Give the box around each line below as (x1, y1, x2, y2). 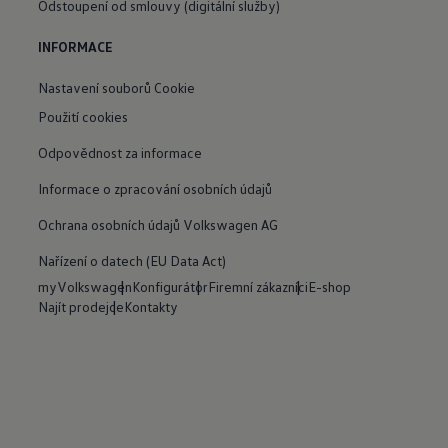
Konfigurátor (132, 278, 209, 295)
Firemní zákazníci (208, 278, 309, 295)
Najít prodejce (38, 298, 125, 315)
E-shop (308, 278, 352, 295)
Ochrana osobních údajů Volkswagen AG (38, 215, 279, 233)
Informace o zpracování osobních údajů (38, 179, 273, 197)
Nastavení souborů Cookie (38, 79, 196, 96)
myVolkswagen (38, 278, 133, 295)
